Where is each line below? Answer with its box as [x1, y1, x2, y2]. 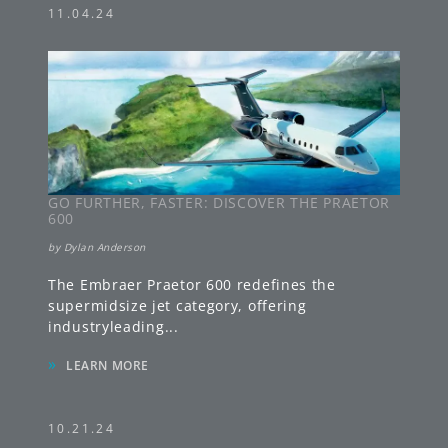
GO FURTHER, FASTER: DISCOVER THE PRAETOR [48, 193, 391, 213]
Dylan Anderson [63, 240, 146, 255]
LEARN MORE [66, 357, 149, 375]
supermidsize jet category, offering [48, 296, 307, 316]
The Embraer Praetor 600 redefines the [48, 275, 336, 295]
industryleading [48, 317, 165, 337]
